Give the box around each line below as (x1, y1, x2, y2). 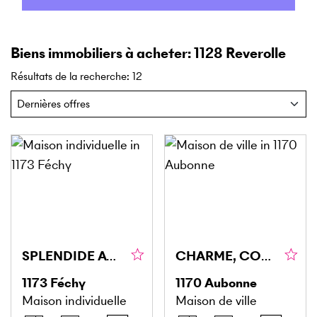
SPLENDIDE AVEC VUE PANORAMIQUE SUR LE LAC (106, 247, 116, 265)
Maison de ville (175, 292, 257, 310)
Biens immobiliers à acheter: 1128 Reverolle (11, 43, 286, 63)
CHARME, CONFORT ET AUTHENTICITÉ (261, 247, 271, 265)
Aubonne (204, 274, 257, 292)
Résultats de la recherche (11, 69, 127, 83)
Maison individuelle (22, 292, 127, 310)
